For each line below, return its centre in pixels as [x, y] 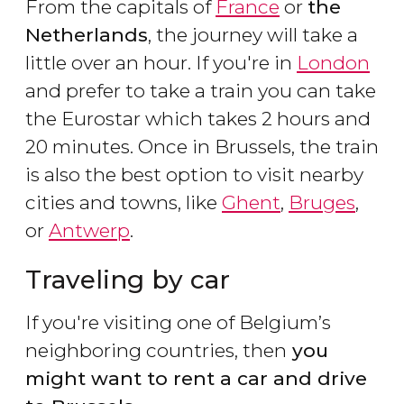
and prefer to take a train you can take [201, 90]
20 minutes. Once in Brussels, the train [202, 146]
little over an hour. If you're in [161, 62]
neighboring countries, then [156, 350]
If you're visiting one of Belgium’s [178, 322]
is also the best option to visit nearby [194, 174]
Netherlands [87, 34]
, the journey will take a [253, 34]
